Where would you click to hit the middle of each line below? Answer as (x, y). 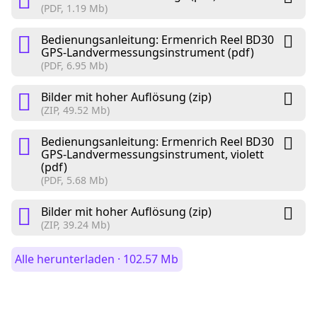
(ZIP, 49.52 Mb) (75, 110)
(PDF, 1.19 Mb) (74, 8)
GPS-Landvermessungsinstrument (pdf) (148, 53)
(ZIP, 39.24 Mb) (75, 225)
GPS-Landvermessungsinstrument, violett (152, 155)
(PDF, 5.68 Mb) (74, 180)
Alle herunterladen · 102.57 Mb (97, 259)
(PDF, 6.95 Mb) (74, 66)
